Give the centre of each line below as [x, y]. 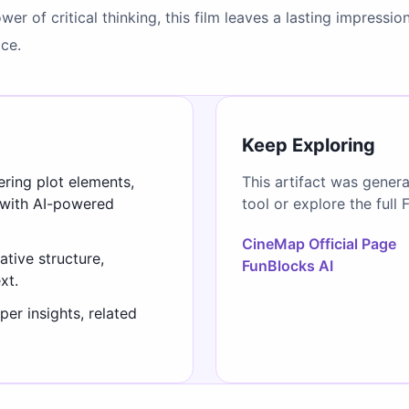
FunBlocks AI [288, 265]
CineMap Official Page [319, 243]
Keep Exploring [309, 145]
